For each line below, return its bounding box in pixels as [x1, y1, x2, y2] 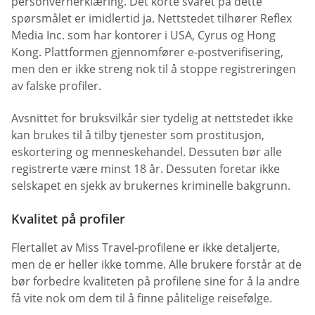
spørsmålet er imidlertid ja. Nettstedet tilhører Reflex [11, 11, 292, 27]
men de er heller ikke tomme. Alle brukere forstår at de [11, 256, 302, 272]
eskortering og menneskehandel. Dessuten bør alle [11, 143, 282, 160]
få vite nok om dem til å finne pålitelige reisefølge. [11, 290, 272, 306]
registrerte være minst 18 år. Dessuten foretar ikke [11, 160, 280, 176]
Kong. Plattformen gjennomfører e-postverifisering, [11, 44, 283, 60]
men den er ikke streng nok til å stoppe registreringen [11, 61, 296, 77]
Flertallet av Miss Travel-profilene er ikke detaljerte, [11, 239, 280, 255]
